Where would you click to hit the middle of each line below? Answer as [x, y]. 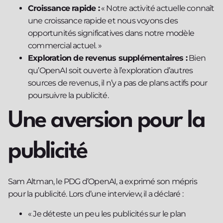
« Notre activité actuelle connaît [157, 8]
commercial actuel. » [65, 46]
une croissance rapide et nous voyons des [103, 21]
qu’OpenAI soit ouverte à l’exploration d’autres [111, 71]
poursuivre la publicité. [68, 96]
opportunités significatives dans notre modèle [111, 33]
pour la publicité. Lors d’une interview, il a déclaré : [96, 194]
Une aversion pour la [106, 121]
